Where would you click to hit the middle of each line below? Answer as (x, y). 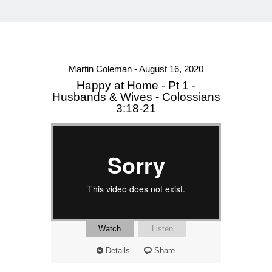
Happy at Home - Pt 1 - (136, 86)
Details (117, 251)
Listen (162, 229)
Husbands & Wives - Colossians (136, 97)
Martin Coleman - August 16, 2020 (136, 69)
